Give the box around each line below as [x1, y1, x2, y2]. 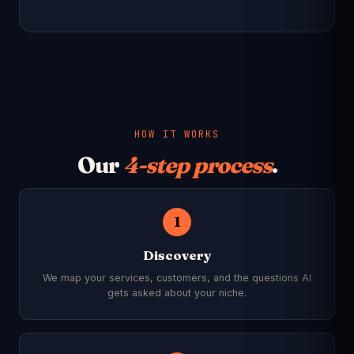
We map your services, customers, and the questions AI [43, 272, 311, 284]
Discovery [142, 247, 212, 263]
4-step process [122, 152, 272, 179]
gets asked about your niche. [107, 287, 247, 299]
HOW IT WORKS [134, 128, 220, 141]
